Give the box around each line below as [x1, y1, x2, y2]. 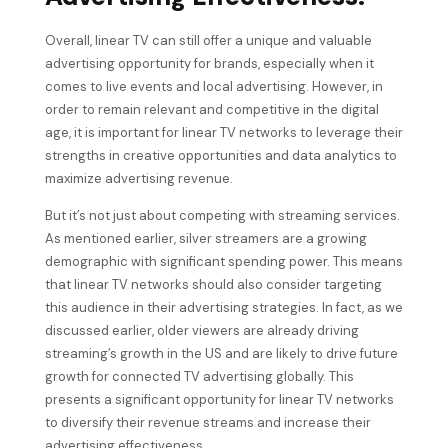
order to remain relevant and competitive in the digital [44, 100, 379, 118]
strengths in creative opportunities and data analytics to [44, 146, 397, 164]
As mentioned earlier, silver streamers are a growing [44, 229, 367, 247]
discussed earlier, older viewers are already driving [44, 321, 359, 339]
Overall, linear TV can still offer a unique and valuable [44, 31, 372, 49]
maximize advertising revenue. [44, 169, 233, 187]
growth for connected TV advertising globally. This [44, 367, 354, 385]
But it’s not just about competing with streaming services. [44, 206, 400, 224]
